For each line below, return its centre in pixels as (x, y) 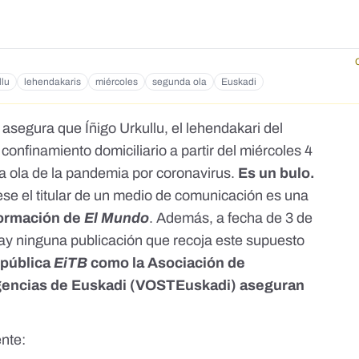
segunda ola (179, 82)
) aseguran (268, 286)
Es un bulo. (277, 173)
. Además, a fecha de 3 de (231, 218)
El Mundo (117, 218)
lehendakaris (52, 82)
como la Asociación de (167, 263)
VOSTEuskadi (184, 286)
